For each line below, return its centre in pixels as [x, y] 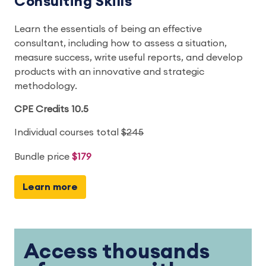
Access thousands [117, 252]
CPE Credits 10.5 [51, 109]
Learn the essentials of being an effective [108, 29]
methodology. [46, 86]
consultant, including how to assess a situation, [121, 43]
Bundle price [43, 156]
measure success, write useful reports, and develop [129, 57]
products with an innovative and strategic [109, 72]
